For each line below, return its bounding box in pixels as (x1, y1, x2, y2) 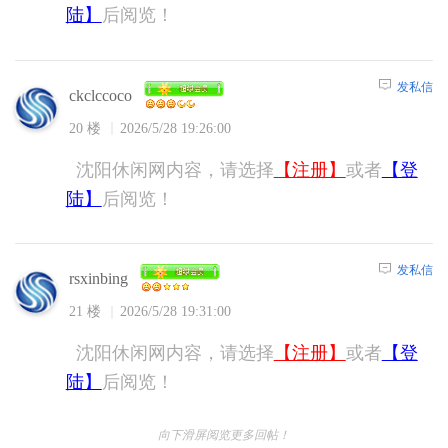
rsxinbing (68, 270, 128, 288)
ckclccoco (68, 86, 132, 104)
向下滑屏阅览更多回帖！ (158, 428, 290, 442)
